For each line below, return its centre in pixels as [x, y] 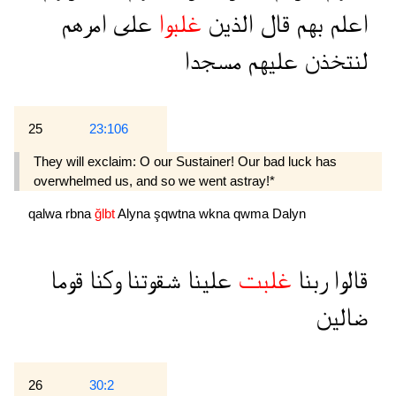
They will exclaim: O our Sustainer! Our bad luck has [185, 162]
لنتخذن [333, 61]
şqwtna [176, 214]
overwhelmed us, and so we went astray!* [154, 181]
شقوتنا [151, 281]
